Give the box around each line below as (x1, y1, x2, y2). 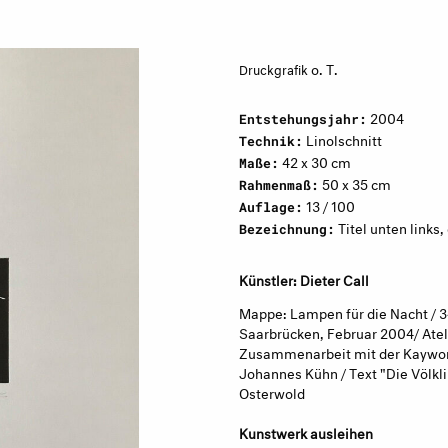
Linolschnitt (303, 128, 382, 149)
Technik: (239, 133, 303, 149)
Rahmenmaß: (239, 177, 319, 193)
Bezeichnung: (239, 221, 335, 237)
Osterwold (239, 380, 305, 402)
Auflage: (239, 199, 303, 215)
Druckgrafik (239, 58, 308, 78)
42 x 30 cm (279, 150, 351, 171)
